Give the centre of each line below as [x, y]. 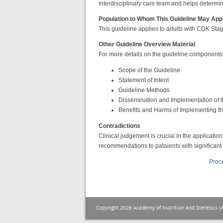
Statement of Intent [144, 80]
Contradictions [119, 126]
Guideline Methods [144, 90]
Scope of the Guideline [149, 70]
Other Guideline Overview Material [147, 44]
